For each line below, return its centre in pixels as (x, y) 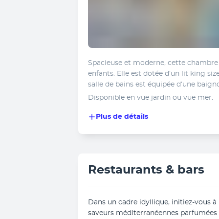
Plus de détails (122, 117)
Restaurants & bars (146, 170)
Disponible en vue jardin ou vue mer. (151, 98)
